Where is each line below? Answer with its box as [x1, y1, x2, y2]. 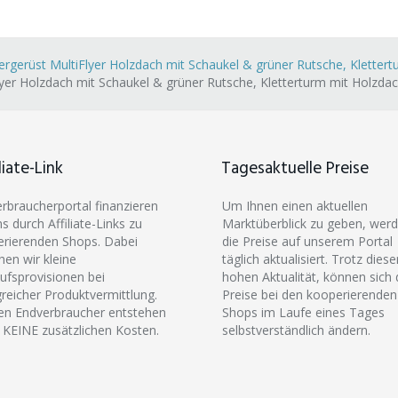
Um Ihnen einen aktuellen [222, 196, 368, 214]
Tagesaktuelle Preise [221, 155, 369, 182]
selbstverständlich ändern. [222, 321, 370, 338]
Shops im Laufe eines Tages [222, 303, 385, 321]
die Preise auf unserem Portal [222, 232, 393, 250]
